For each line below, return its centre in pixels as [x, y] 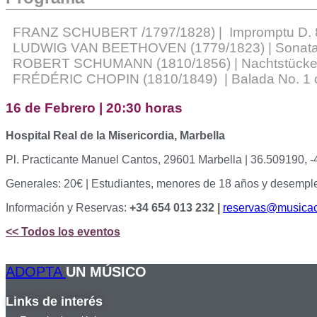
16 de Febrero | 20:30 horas [94, 108]
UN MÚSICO [106, 271]
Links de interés [54, 301]
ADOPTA [36, 271]
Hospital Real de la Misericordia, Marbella [115, 135]
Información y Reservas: [68, 207]
